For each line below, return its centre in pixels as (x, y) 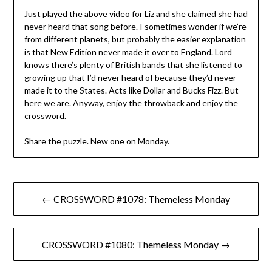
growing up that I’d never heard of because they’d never (130, 78)
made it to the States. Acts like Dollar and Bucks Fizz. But (131, 90)
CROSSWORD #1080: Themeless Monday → (136, 245)
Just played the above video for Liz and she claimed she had (136, 14)
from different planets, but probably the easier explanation (135, 39)
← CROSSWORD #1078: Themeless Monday (136, 199)
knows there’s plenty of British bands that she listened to (133, 65)
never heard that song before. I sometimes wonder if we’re (135, 27)
